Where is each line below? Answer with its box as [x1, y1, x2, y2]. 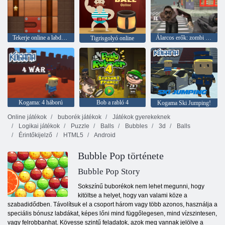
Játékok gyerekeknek [111, 113, 170, 121]
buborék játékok [56, 113, 101, 121]
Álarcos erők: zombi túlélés [205, 34, 212, 41]
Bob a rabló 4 [96, 98, 129, 106]
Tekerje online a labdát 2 [61, 34, 67, 41]
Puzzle [69, 122, 89, 130]
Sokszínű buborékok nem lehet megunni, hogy [78, 182, 204, 190]
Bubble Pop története [78, 150, 164, 161]
